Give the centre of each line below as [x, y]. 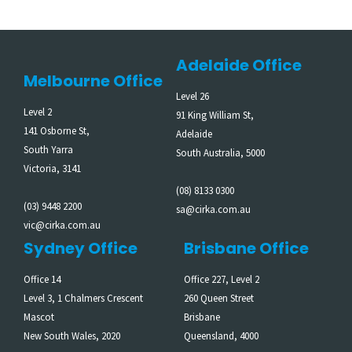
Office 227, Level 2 [222, 279]
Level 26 [192, 96]
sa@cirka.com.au [213, 209]
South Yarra [48, 150]
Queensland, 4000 [221, 336]
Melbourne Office [93, 81]
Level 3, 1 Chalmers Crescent [83, 298]
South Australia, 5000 [220, 153]
